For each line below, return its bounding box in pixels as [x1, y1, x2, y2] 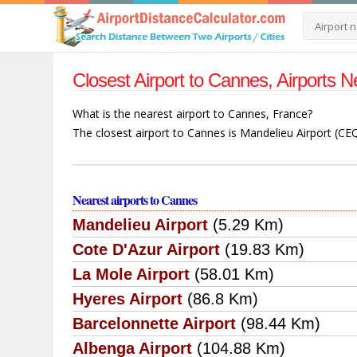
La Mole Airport [73, 265, 190, 284]
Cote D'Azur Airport [73, 241, 221, 259]
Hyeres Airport [73, 290, 183, 308]
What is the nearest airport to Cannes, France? [73, 106, 313, 122]
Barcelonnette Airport [73, 315, 237, 333]
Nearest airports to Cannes [73, 190, 198, 210]
